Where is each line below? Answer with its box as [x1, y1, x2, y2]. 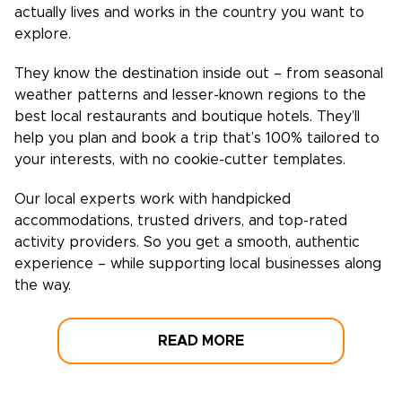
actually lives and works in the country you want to [14, 5, 364, 20]
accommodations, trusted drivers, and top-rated [14, 214, 347, 228]
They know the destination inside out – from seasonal [14, 66, 383, 81]
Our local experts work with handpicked [14, 192, 291, 206]
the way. [14, 278, 71, 293]
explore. [14, 27, 71, 41]
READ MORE [158, 334, 244, 348]
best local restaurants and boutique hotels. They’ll [14, 109, 360, 124]
